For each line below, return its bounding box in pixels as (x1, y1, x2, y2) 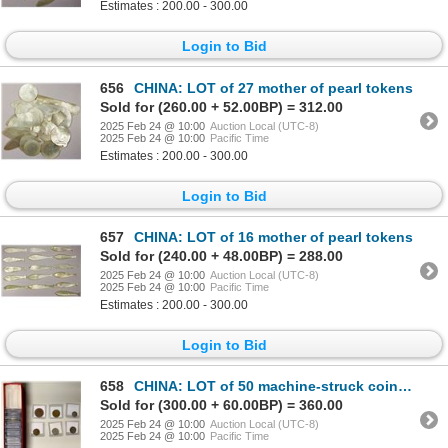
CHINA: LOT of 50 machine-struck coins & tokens (134, 378, 398, 395)
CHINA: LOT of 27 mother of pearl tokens (134, 79, 413, 96)
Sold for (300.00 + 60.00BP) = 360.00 (100, 397, 343, 414)
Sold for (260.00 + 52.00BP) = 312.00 (100, 98, 343, 115)
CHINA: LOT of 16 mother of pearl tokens (134, 229, 413, 246)
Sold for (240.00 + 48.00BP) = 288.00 (100, 248, 343, 265)
